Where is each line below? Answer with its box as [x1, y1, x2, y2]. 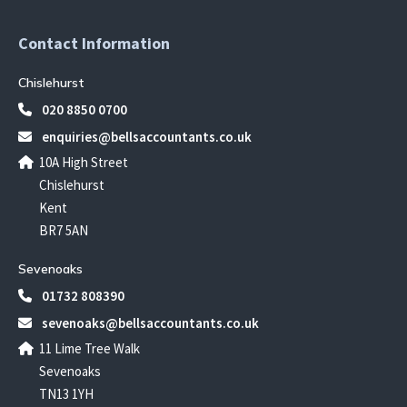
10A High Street [39, 154, 128, 172]
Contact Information [18, 33, 170, 55]
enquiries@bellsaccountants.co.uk [39, 128, 252, 146]
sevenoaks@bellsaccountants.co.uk [39, 314, 259, 333]
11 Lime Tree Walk [39, 340, 140, 358]
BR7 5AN [39, 222, 88, 240]
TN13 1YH [39, 385, 94, 403]
